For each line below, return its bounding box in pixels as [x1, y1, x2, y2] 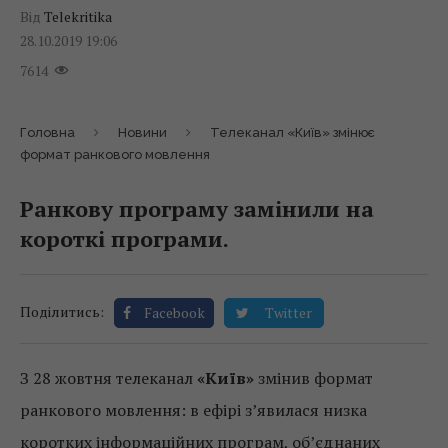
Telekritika [44, 7, 112, 27]
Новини [118, 125, 167, 141]
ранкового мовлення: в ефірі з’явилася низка [20, 399, 367, 422]
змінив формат [254, 367, 373, 390]
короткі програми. [20, 224, 229, 254]
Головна [20, 125, 75, 141]
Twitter [265, 303, 312, 323]
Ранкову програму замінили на [20, 194, 374, 224]
